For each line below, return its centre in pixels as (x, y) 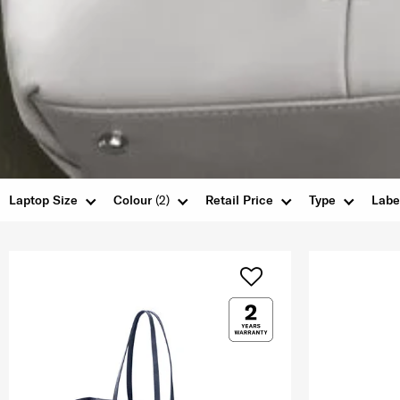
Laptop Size (43, 200)
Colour (134, 200)
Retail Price (239, 200)
